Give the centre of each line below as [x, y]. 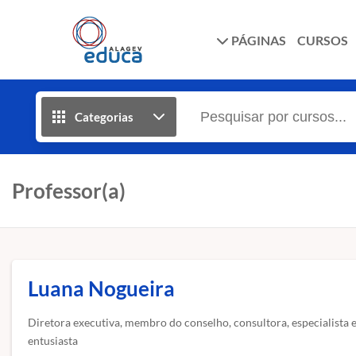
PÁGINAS [257, 40]
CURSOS [323, 40]
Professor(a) [69, 191]
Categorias [104, 117]
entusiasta [53, 341]
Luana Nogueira [101, 288]
